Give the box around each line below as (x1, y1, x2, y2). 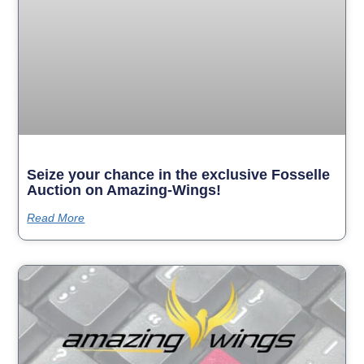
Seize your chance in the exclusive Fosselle (27, 166, 331, 183)
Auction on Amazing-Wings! (27, 181, 222, 198)
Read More (27, 210, 85, 224)
